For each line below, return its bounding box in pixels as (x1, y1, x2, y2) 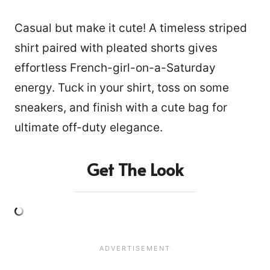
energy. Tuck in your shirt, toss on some (14, 81, 229, 95)
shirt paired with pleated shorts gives (14, 41, 218, 55)
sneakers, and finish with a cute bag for (14, 101, 227, 115)
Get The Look (87, 157, 183, 181)
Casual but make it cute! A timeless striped (14, 21, 247, 36)
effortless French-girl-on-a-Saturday (14, 61, 216, 75)
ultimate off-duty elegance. (14, 121, 163, 135)
